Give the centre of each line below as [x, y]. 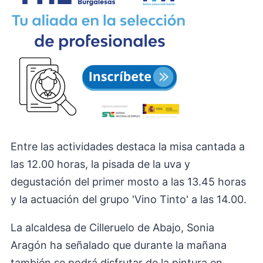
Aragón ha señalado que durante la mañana [119, 245]
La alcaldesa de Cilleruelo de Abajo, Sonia [112, 228]
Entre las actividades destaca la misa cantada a [128, 147]
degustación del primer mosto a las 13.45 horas [128, 182]
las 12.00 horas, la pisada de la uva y [100, 164]
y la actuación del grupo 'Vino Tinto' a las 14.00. [129, 200]
